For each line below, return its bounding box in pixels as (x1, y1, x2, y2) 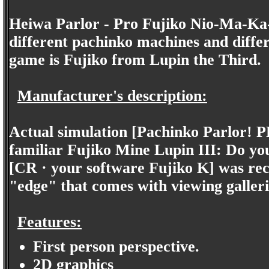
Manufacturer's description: (17, 87, 207, 104)
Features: (17, 213, 82, 231)
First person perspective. (33, 237, 199, 255)
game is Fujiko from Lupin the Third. (9, 51, 261, 68)
